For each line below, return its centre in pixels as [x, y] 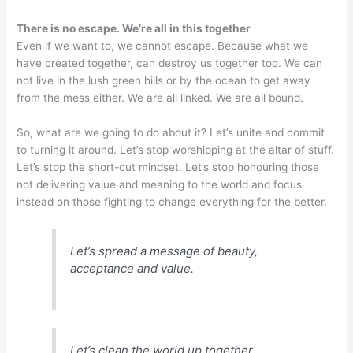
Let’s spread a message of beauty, [164, 251]
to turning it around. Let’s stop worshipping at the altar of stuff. [176, 150]
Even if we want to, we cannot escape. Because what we [163, 46]
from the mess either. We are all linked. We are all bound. [160, 98]
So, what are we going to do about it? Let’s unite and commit [171, 133]
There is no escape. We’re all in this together [134, 29]
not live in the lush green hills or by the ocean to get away [164, 81]
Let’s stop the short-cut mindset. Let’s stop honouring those [168, 167]
